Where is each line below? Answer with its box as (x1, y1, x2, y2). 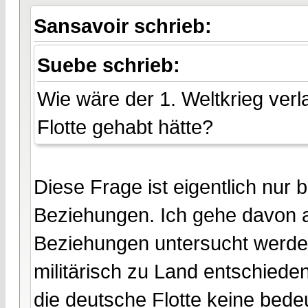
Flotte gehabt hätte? (37, 115, 213, 139)
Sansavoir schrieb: (34, 14, 217, 37)
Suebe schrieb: (37, 54, 186, 77)
